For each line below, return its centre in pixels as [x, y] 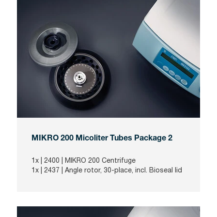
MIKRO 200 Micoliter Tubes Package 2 [102, 139]
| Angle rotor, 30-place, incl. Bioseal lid [121, 170]
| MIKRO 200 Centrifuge [98, 160]
